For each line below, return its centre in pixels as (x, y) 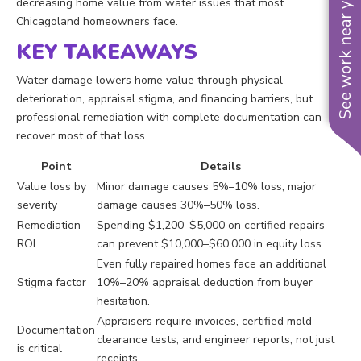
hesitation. (123, 301)
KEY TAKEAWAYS (107, 52)
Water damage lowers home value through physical (149, 81)
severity (37, 205)
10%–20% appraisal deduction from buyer (205, 283)
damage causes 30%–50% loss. (178, 205)
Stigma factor (52, 283)
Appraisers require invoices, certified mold (204, 322)
